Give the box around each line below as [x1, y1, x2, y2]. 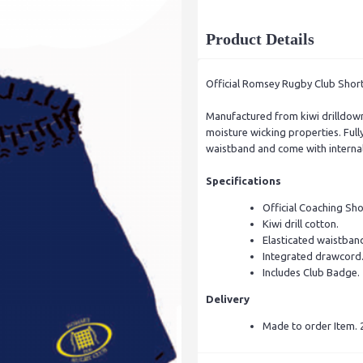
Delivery [206, 293, 250, 305]
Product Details [206, 31, 314, 49]
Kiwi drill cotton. [263, 218, 339, 230]
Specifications [206, 175, 281, 187]
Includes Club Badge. [263, 267, 360, 279]
